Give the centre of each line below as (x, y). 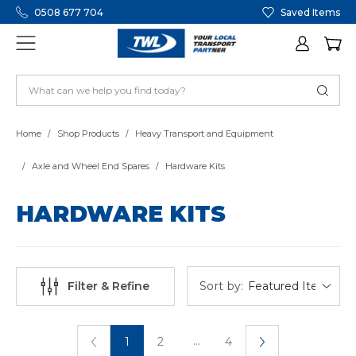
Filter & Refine (109, 286)
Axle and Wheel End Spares (91, 166)
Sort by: (221, 286)
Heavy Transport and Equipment (204, 134)
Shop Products (88, 134)
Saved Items (310, 12)
